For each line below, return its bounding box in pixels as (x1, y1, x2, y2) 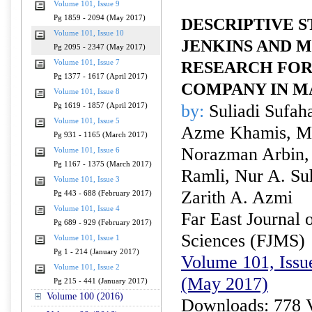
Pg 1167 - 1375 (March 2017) (54, 160, 152, 168)
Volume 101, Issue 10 (54, 29, 124, 37)
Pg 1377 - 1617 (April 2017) (54, 72, 148, 80)
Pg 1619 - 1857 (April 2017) (54, 102, 148, 109)
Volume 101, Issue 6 (54, 146, 120, 154)
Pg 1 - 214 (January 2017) (54, 248, 139, 256)
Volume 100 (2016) (47, 291, 123, 302)
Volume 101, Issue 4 (54, 205, 120, 212)
